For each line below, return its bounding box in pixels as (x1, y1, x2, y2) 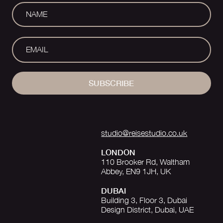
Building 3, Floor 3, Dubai (101, 195, 188, 205)
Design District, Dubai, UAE (101, 205, 194, 214)
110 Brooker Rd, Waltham (101, 157, 190, 166)
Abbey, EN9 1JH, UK (101, 166, 171, 176)
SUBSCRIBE (89, 78, 134, 88)
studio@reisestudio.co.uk (101, 128, 188, 137)
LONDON (101, 147, 136, 157)
